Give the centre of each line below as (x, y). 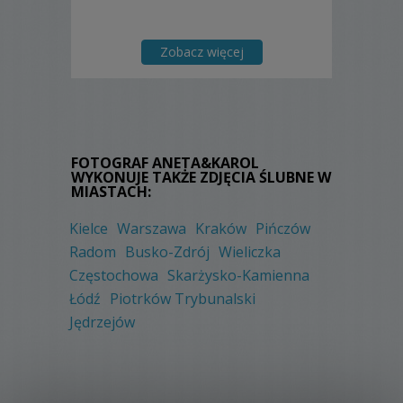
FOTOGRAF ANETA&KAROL (165, 163)
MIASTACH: (111, 192)
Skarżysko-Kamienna (238, 276)
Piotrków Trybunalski (183, 299)
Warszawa (152, 229)
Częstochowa (114, 276)
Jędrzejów (102, 322)
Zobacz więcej (201, 52)
